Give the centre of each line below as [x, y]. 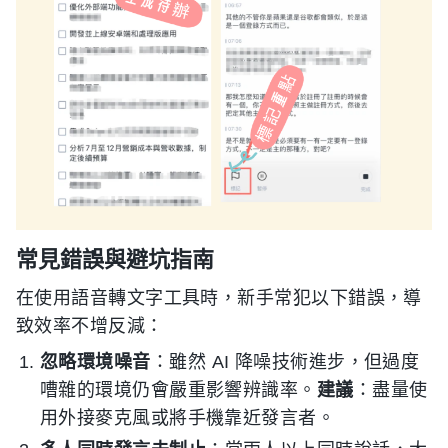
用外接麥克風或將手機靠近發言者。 [188, 418]
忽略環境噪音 [95, 362]
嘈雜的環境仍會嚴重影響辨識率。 [178, 390]
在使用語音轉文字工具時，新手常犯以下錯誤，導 [219, 298]
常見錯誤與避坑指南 [115, 259]
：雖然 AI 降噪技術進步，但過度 [285, 362]
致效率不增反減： [90, 326]
